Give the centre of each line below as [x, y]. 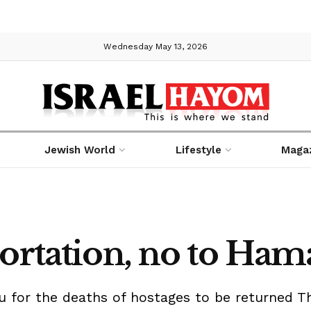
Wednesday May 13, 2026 [155, 46]
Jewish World [80, 150]
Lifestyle [198, 150]
